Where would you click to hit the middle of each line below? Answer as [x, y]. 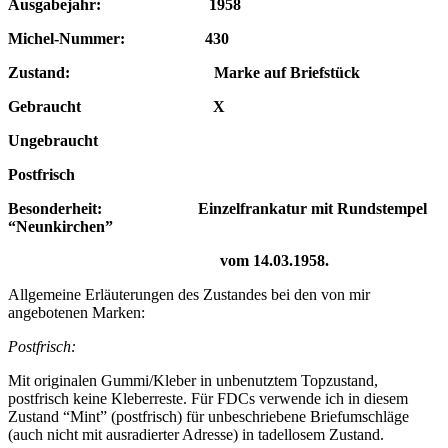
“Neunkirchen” [60, 227]
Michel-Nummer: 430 [118, 39]
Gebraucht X [116, 107]
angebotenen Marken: [76, 313]
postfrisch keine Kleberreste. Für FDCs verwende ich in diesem [208, 399]
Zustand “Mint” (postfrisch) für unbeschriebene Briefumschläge [208, 417]
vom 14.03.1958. [168, 261]
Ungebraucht [101, 141]
